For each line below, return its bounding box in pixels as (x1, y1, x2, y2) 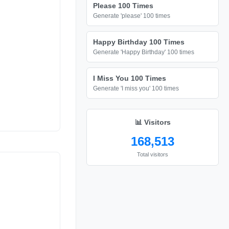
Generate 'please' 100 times (93, 12, 170, 19)
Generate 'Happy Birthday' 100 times (93, 49, 194, 56)
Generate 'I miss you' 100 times (93, 85, 179, 92)
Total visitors (137, 151, 168, 157)
